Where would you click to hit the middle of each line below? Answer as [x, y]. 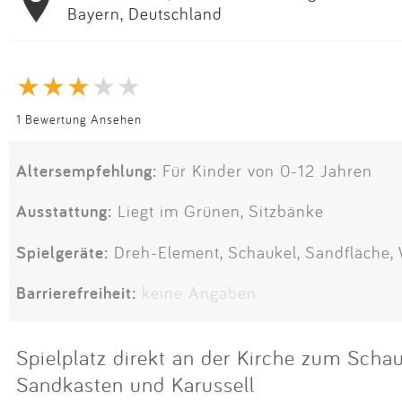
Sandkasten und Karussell [135, 384]
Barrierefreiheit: [76, 292]
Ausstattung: [64, 211]
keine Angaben [199, 292]
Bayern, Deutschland [145, 13]
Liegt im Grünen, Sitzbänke [218, 211]
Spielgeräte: [62, 252]
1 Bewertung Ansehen [79, 118]
